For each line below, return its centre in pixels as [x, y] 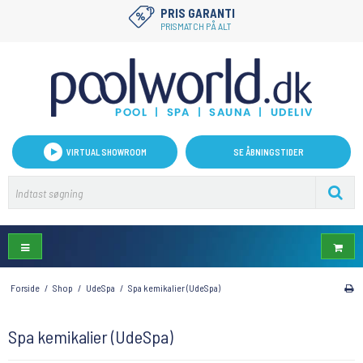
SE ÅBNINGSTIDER [268, 152]
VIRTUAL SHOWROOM [106, 152]
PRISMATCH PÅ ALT [196, 26]
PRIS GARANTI [198, 13]
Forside [25, 288]
